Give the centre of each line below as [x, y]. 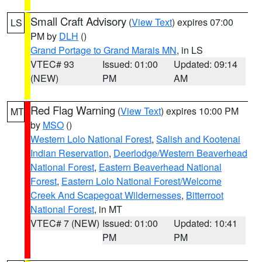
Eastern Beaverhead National [160, 167]
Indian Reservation [70, 153]
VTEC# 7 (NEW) [65, 223]
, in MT [108, 209]
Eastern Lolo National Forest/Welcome [142, 181]
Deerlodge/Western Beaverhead [180, 153]
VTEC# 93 [52, 64]
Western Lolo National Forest [91, 139]
